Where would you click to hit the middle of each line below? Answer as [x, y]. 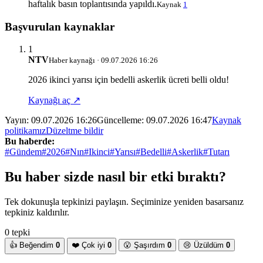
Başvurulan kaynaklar [60, 26]
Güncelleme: [122, 120]
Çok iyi [93, 245]
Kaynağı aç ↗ [54, 100]
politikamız [25, 131]
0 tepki [17, 232]
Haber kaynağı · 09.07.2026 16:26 [103, 60]
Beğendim [36, 245]
